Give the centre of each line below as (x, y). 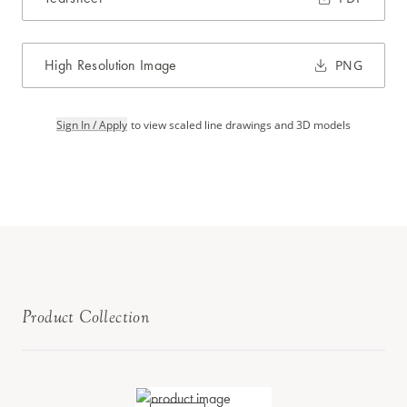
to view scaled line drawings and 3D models (241, 125)
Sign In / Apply (92, 125)
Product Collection (86, 318)
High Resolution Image (111, 65)
